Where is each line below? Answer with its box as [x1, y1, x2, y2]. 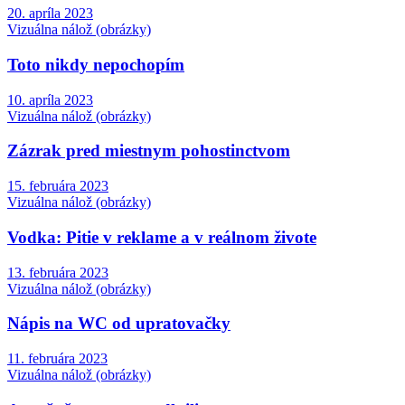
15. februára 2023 [7, 178, 108, 194]
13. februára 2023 [7, 264, 108, 280]
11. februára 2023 [7, 350, 108, 366]
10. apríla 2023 [7, 91, 93, 108]
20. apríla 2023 [7, 5, 93, 22]
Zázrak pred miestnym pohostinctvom [7, 141, 290, 161]
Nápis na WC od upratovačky [7, 314, 231, 334]
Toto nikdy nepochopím [7, 54, 184, 74]
